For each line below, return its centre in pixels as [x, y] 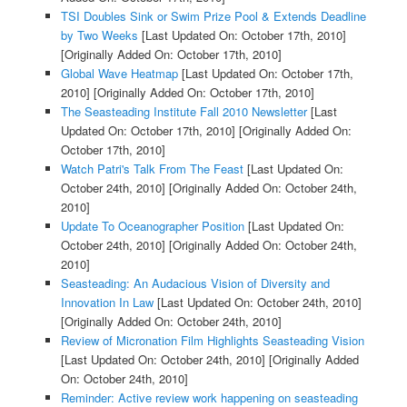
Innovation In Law [107, 303]
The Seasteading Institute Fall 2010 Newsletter [184, 112]
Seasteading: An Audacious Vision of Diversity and [195, 283]
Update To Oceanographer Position [152, 226]
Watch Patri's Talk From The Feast [152, 169]
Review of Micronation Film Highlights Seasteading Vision [212, 341]
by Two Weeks [99, 35]
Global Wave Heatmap [119, 74]
